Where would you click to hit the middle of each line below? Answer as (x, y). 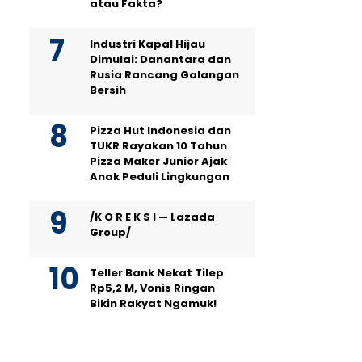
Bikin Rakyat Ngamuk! (153, 303)
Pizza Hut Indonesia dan (160, 130)
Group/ (110, 232)
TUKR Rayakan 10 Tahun (158, 146)
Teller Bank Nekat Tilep (157, 273)
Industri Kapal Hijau (147, 44)
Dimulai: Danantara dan (160, 59)
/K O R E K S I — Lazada (152, 217)
